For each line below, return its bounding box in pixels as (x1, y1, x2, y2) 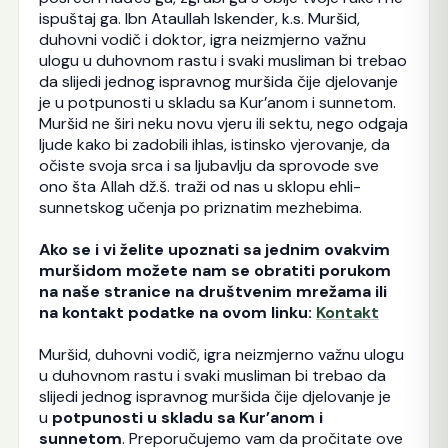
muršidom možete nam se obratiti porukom (38, 260, 391, 282)
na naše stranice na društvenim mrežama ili (38, 281, 387, 303)
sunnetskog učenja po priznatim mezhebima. (38, 196, 362, 218)
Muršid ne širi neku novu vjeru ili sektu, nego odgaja (38, 112, 408, 134)
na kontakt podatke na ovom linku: (38, 302, 316, 324)
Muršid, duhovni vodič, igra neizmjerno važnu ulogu (38, 344, 404, 366)
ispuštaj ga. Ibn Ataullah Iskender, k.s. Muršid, (38, 7, 360, 29)
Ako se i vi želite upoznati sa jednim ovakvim (38, 239, 390, 261)
